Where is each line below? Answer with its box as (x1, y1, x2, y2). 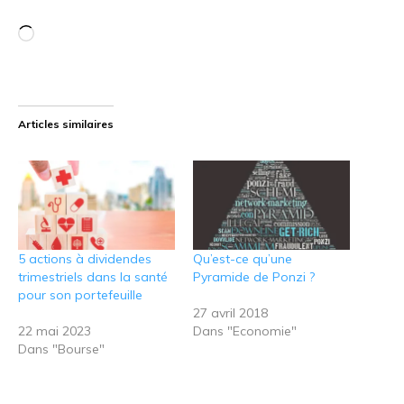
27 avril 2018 (193, 305, 268, 322)
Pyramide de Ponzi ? (193, 269, 315, 286)
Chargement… (33, 23, 137, 45)
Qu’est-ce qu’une (193, 251, 292, 268)
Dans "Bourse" (18, 341, 105, 358)
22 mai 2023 (18, 323, 91, 340)
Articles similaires (18, 116, 114, 131)
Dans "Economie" (193, 323, 297, 340)
